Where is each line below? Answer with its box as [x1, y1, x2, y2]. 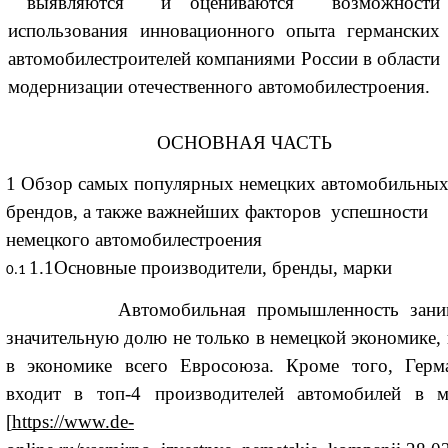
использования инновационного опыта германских [8, 19, 440, 41]
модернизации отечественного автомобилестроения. [8, 75, 430, 97]
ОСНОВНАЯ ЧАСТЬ [156, 131, 332, 153]
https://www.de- [11, 411, 134, 433]
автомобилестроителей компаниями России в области [8, 47, 440, 69]
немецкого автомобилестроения [5, 228, 262, 250]
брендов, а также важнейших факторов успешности [5, 200, 428, 222]
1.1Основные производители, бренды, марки [28, 256, 392, 278]
